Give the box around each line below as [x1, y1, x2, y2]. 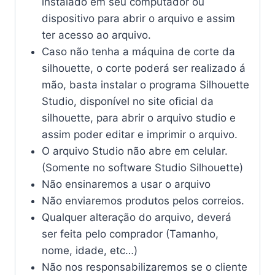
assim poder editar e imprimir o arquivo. [41, 128, 238, 141]
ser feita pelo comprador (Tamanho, [41, 228, 219, 241]
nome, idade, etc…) [41, 244, 137, 257]
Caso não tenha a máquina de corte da [41, 45, 235, 58]
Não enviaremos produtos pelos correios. [41, 195, 244, 207]
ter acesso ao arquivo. [41, 29, 151, 42]
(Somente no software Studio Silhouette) [41, 161, 243, 174]
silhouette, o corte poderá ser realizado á [41, 62, 246, 75]
